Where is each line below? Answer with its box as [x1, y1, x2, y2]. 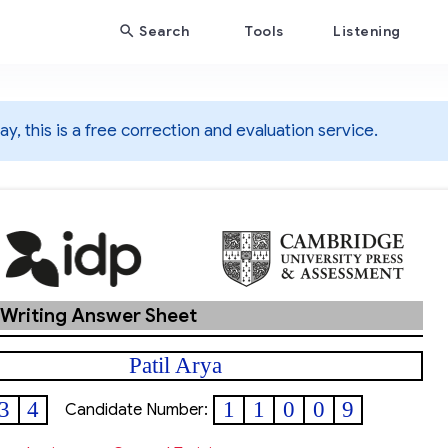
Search [139, 22, 189, 40]
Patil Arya [129, 353, 222, 378]
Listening [333, 22, 401, 40]
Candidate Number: [65, 400, 208, 420]
